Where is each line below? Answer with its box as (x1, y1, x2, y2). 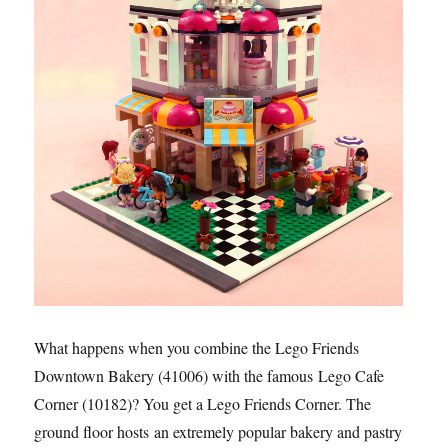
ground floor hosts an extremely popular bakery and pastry (34, 421, 403, 443)
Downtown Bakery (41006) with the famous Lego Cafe (34, 365, 385, 387)
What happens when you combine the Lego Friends (34, 337, 360, 359)
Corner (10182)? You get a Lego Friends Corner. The (34, 393, 372, 415)
